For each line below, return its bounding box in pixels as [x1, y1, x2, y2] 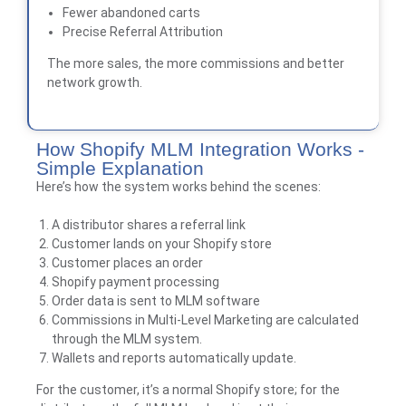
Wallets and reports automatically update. [51, 350, 296, 365]
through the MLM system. [51, 331, 202, 346]
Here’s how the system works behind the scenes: [36, 179, 321, 194]
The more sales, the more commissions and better [47, 55, 344, 71]
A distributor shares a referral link [51, 217, 246, 232]
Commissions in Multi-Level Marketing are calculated [51, 312, 359, 327]
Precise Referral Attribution [62, 24, 223, 39]
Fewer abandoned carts [62, 5, 200, 20]
